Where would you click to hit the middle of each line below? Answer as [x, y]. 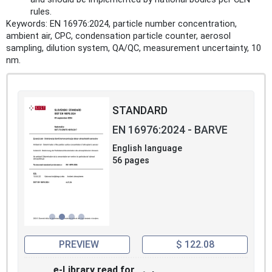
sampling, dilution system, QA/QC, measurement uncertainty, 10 [134, 48]
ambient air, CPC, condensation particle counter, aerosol [118, 36]
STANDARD [140, 110]
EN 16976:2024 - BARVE [170, 130]
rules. [41, 12]
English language [147, 148]
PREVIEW [79, 244]
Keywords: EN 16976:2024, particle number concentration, [121, 24]
